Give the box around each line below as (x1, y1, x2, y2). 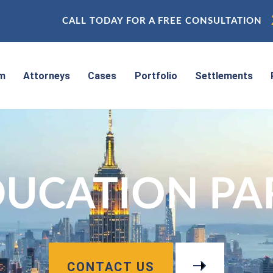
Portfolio (134, 69, 177, 82)
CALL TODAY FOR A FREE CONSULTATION (62, 16, 263, 26)
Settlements (194, 69, 253, 82)
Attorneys (23, 69, 71, 82)
